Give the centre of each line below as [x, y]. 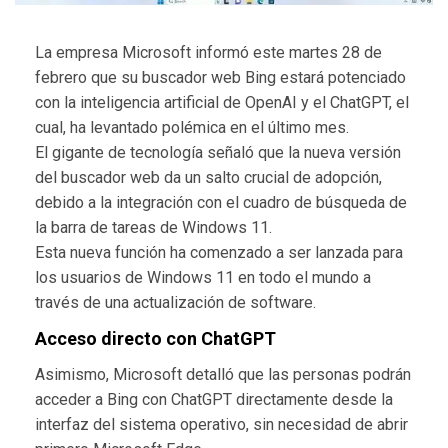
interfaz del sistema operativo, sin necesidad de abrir [221, 424]
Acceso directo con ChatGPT [155, 338]
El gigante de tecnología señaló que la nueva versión [218, 152]
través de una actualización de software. [175, 302]
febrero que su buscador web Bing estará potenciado [220, 77]
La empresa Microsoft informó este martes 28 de [208, 52]
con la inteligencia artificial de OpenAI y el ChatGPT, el [222, 102]
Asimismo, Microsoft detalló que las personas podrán [223, 374]
